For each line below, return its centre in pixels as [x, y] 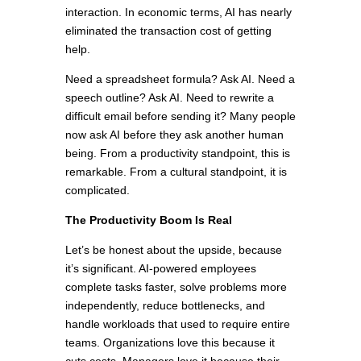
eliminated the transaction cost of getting [168, 31]
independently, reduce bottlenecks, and [165, 306]
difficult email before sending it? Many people [180, 116]
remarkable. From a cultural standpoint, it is [176, 172]
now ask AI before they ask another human [174, 135]
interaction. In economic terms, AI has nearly [178, 12]
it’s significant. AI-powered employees [160, 269]
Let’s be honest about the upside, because [173, 250]
